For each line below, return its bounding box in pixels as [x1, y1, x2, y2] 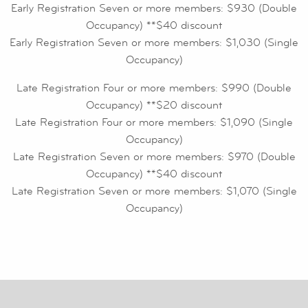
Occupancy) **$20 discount [86, 98, 222, 113]
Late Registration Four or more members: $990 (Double [16, 81, 291, 96]
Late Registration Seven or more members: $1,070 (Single [11, 184, 297, 199]
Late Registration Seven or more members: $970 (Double [12, 150, 296, 164]
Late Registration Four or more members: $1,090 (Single [15, 115, 293, 130]
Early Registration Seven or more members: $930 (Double [11, 1, 297, 16]
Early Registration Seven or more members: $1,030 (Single [10, 36, 298, 50]
